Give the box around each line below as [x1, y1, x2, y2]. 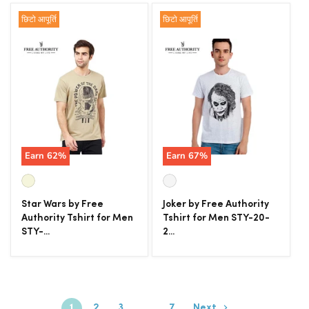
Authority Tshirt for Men [21, 213, 133, 223]
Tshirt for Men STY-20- [163, 213, 270, 223]
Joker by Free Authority [163, 199, 270, 210]
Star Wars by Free [21, 199, 103, 210]
